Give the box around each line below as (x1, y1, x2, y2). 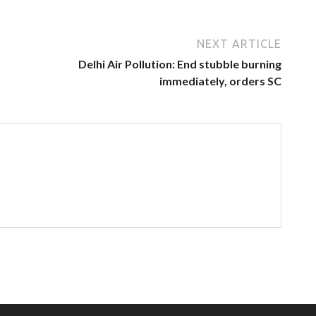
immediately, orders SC (159, 73, 281, 87)
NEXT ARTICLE (197, 37, 281, 50)
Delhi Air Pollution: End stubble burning (78, 56, 281, 71)
